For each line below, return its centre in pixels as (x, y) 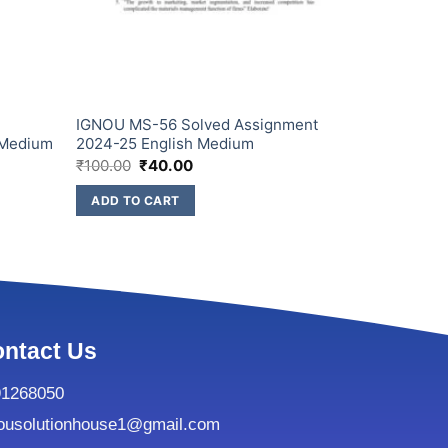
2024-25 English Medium (164, 144)
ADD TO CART (135, 200)
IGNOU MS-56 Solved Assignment (197, 125)
